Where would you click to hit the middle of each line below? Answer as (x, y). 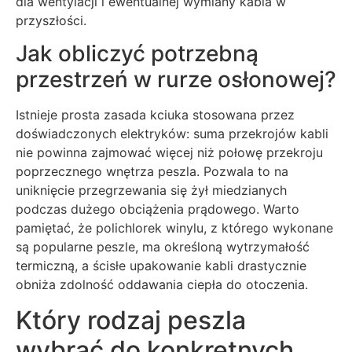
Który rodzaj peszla (131, 320)
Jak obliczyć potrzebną (137, 54)
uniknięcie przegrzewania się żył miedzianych (151, 191)
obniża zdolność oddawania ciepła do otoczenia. (162, 285)
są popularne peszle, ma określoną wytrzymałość (163, 247)
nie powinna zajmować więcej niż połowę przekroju (169, 153)
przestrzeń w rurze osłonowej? (176, 80)
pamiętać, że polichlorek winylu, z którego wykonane (174, 228)
